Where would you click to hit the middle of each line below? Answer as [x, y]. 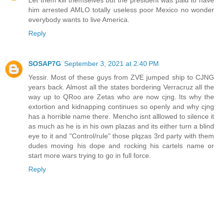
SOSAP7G [45, 64]
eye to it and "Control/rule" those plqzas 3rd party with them [121, 136]
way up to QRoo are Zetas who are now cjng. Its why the [121, 97]
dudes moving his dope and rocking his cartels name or [121, 146]
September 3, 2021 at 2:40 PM [111, 64]
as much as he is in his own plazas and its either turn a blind [121, 126]
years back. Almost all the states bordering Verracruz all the [121, 87]
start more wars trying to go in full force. [90, 156]
